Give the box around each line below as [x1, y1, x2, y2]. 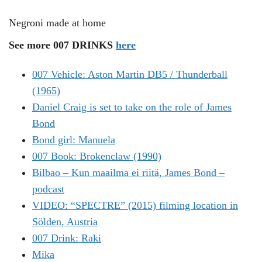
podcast [32, 183, 64, 195]
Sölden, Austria [32, 216, 98, 228]
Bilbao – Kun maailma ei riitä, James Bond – [32, 167, 225, 179]
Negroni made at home [9, 16, 106, 29]
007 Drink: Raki [32, 232, 101, 244]
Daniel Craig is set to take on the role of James [32, 101, 232, 113]
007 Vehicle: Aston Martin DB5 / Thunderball [32, 68, 227, 81]
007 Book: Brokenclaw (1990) [32, 150, 161, 163]
